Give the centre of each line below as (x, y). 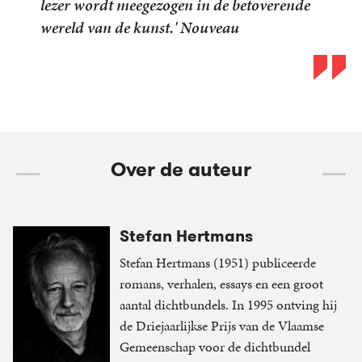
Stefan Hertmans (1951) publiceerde (218, 262)
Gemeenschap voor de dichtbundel (215, 346)
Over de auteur (181, 169)
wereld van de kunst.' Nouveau (140, 27)
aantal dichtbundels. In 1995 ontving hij (228, 304)
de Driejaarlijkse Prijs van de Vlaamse (222, 325)
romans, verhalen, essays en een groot (221, 283)
